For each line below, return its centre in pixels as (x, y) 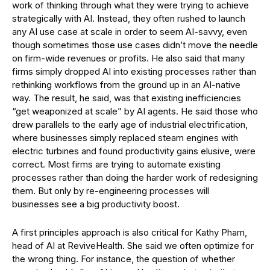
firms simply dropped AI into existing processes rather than (134, 71)
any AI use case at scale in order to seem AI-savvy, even (130, 32)
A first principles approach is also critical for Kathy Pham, (130, 232)
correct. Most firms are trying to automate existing (116, 164)
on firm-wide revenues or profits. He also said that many (128, 58)
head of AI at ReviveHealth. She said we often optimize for (133, 246)
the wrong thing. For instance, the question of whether (124, 259)
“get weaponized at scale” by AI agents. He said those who (135, 111)
